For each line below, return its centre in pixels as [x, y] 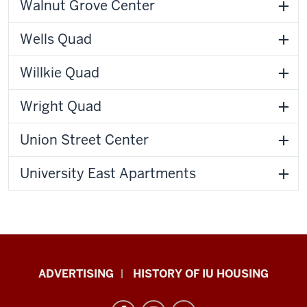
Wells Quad [56, 39]
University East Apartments [108, 173]
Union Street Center [84, 139]
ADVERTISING [76, 273]
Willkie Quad [60, 72]
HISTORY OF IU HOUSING [201, 273]
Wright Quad [61, 106]
